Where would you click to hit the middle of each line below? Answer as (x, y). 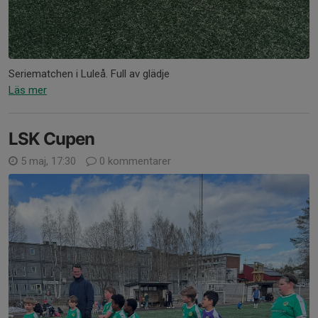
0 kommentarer (134, 161)
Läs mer (28, 91)
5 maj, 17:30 (48, 161)
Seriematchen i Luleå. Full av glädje (89, 74)
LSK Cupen (51, 139)
